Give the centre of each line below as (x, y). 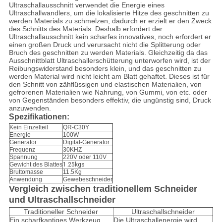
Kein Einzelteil (28, 128)
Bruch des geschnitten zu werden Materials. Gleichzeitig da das (108, 53)
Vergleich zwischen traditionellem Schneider (103, 189)
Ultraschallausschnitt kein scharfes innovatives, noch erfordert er (110, 37)
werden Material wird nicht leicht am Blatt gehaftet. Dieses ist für (109, 77)
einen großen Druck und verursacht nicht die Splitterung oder (105, 45)
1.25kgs (74, 165)
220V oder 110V (84, 157)
